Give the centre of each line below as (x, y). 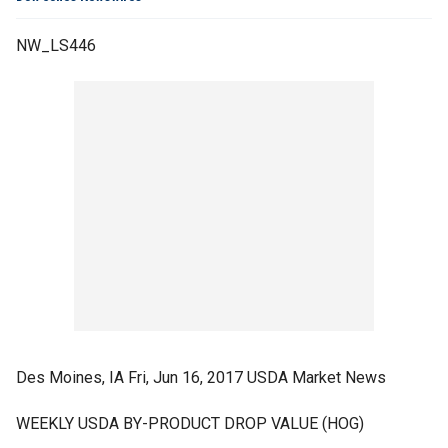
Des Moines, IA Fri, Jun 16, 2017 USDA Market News (201, 377)
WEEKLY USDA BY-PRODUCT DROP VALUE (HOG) (190, 423)
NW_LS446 (56, 45)
